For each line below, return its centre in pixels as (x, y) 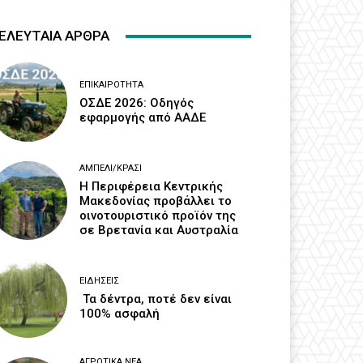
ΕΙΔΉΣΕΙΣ (100, 280)
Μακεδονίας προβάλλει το (156, 201)
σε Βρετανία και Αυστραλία (159, 230)
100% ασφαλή (122, 313)
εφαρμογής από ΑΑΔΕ (143, 117)
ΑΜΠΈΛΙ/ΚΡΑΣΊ (111, 168)
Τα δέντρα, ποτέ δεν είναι (156, 299)
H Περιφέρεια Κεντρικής (152, 186)
